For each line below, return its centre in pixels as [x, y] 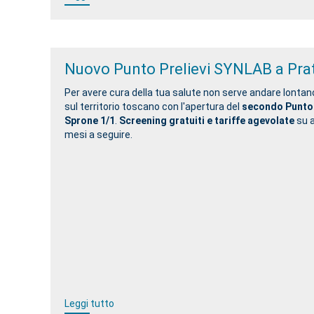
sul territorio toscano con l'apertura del [153, 107]
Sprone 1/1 [90, 121]
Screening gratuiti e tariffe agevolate [207, 121]
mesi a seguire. [100, 135]
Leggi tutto [89, 303]
